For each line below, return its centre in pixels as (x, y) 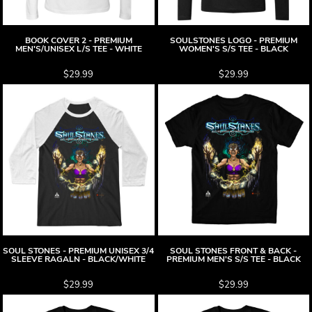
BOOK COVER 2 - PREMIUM (78, 40)
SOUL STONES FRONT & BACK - (234, 251)
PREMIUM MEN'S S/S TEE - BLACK (233, 259)
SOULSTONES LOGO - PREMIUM (233, 40)
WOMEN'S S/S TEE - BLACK (233, 48)
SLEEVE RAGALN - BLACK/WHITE (79, 259)
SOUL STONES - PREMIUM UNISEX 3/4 (79, 251)
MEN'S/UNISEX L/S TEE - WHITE (78, 48)
